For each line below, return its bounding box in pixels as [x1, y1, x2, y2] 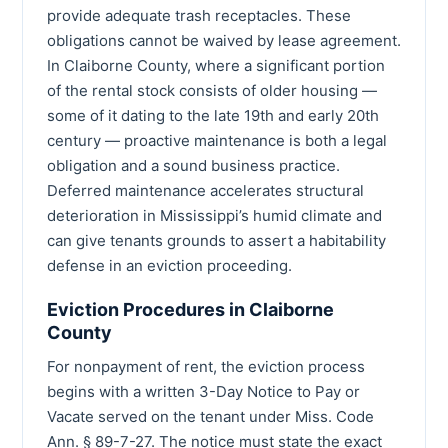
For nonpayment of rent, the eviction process [47, 356, 365, 376]
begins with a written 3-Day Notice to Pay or [47, 381, 360, 401]
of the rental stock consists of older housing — [47, 80, 377, 100]
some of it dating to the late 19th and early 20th [47, 105, 379, 125]
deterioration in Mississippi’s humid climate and [47, 205, 382, 225]
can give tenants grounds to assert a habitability [47, 230, 386, 250]
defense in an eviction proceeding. [47, 255, 292, 275]
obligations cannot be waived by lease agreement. [47, 30, 401, 50]
